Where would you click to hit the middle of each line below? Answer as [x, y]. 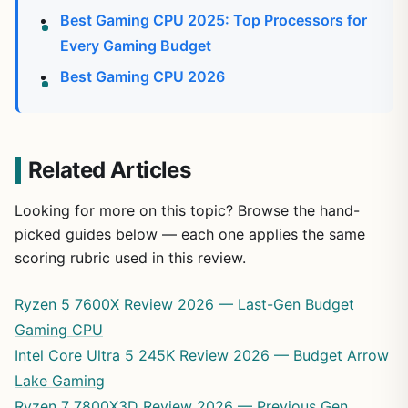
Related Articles [109, 170]
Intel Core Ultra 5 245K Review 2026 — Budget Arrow [202, 356]
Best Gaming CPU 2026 [143, 77]
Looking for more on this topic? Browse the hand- [187, 211]
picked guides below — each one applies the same [190, 235]
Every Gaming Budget [136, 46]
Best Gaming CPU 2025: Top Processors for [214, 20]
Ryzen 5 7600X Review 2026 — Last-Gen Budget [184, 305]
